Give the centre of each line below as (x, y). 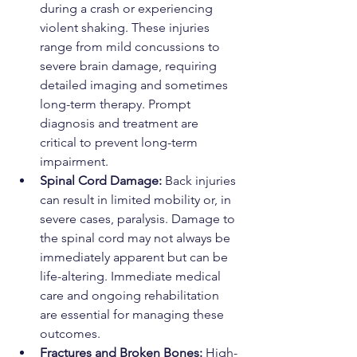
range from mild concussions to (131, 47)
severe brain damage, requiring (130, 66)
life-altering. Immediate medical (132, 277)
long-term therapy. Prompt (117, 104)
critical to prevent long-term (120, 143)
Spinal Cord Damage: (102, 181)
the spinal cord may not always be (137, 238)
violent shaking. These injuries (126, 28)
